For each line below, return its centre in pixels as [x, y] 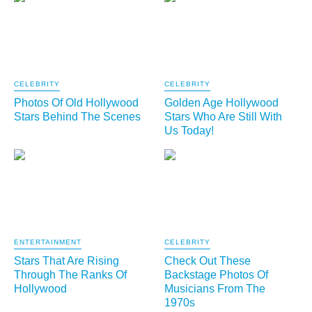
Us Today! [189, 131]
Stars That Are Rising [67, 261]
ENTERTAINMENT [48, 242]
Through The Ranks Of [70, 275]
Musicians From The [215, 289]
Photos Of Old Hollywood [76, 103]
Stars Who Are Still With [223, 117]
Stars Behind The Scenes [77, 117]
